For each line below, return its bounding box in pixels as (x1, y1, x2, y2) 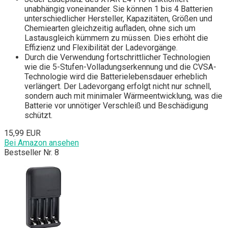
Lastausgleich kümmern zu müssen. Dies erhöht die (24, 33, 208, 43)
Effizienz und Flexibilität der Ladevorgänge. (24, 43, 178, 53)
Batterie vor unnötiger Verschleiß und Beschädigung (24, 101, 208, 111)
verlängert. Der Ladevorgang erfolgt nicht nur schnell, (24, 81, 211, 92)
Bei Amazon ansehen (4, 138, 79, 148)
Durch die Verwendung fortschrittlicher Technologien (24, 52, 210, 63)
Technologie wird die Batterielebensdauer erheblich (24, 72, 207, 82)
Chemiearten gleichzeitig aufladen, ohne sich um (24, 23, 195, 34)
